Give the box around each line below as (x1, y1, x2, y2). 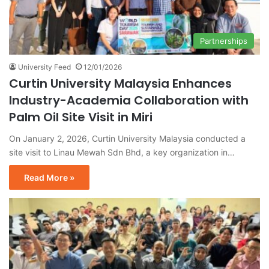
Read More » (24, 172, 74, 183)
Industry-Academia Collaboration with (9, 91, 249, 109)
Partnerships (200, 35, 247, 46)
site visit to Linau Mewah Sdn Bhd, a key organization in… (9, 147, 235, 157)
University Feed (18, 62, 71, 71)
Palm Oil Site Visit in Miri (9, 108, 153, 125)
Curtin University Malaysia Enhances (9, 74, 232, 92)
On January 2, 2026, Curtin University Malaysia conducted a (9, 133, 246, 144)
